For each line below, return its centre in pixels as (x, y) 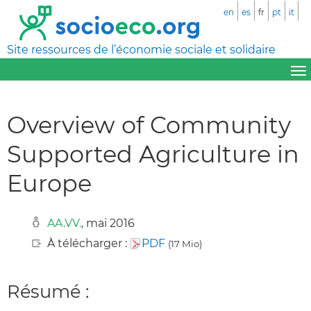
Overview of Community (149, 124)
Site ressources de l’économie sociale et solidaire (141, 50)
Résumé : (48, 291)
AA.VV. (64, 223)
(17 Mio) (185, 243)
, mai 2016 (108, 223)
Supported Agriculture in (153, 153)
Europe (49, 183)
